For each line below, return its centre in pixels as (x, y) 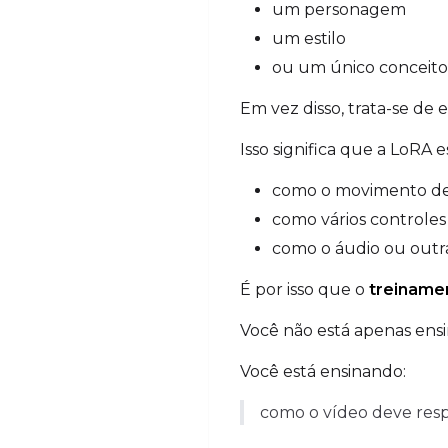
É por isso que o (304, 289)
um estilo (309, 38)
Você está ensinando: (323, 371)
